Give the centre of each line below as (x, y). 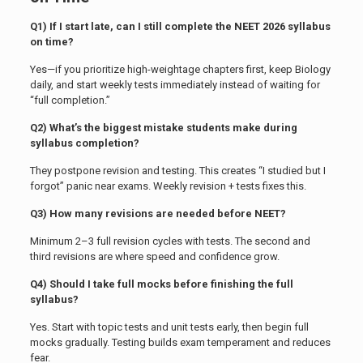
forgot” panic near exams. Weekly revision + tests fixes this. (168, 186)
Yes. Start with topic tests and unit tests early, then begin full (169, 327)
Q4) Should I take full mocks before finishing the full (161, 284)
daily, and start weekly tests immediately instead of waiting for (175, 85)
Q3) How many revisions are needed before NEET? (158, 214)
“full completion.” (70, 100)
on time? (51, 42)
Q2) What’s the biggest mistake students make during (163, 128)
